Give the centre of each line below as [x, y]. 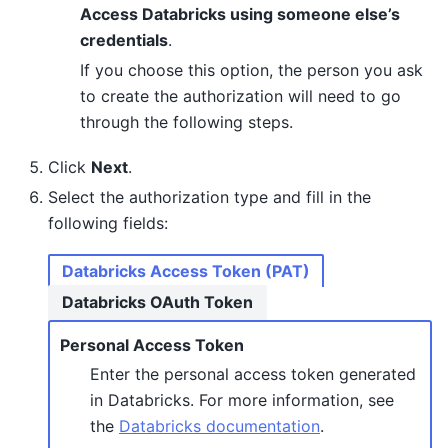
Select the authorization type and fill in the [209, 196]
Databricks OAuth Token [157, 301]
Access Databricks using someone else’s [240, 14]
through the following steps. [186, 122]
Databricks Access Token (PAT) [186, 270]
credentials [124, 40]
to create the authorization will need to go [240, 96]
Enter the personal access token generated [253, 373]
